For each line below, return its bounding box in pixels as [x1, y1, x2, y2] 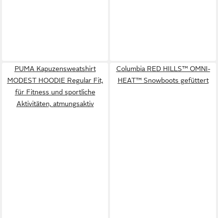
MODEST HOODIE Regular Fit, [7, 76, 103, 84]
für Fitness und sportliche [15, 88, 95, 96]
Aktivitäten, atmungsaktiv [16, 99, 94, 108]
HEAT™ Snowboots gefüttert [117, 76, 209, 84]
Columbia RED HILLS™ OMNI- [116, 64, 210, 73]
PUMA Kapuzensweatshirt [14, 64, 96, 73]
